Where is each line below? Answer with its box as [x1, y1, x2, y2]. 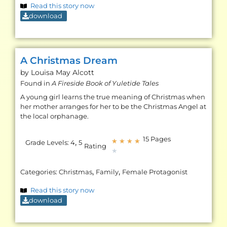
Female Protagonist [122, 168, 187, 176]
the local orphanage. [20, 112, 89, 121]
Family [96, 168, 119, 176]
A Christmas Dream [20, 54, 118, 67]
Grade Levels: [25, 139, 70, 147]
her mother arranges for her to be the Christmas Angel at [20, 103, 206, 111]
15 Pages [143, 135, 171, 143]
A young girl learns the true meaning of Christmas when [20, 93, 205, 101]
